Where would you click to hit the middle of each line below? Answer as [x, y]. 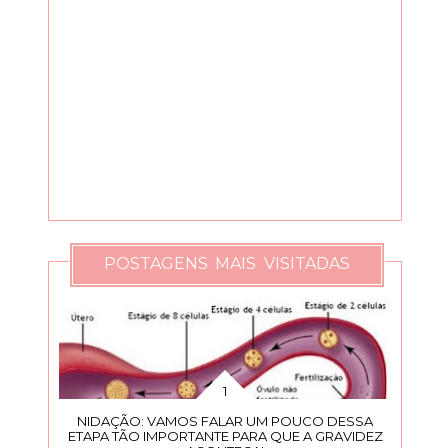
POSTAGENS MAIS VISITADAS [227, 264]
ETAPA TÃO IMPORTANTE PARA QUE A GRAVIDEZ [225, 435]
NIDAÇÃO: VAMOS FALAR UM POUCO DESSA [225, 420]
